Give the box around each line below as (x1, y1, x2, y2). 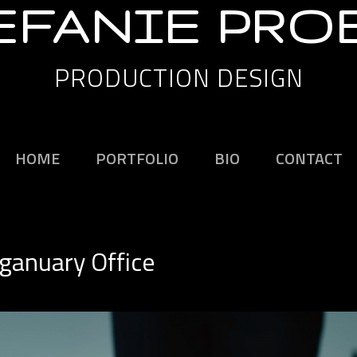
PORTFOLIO (95, 146, 178, 171)
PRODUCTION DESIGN (53, 59, 304, 96)
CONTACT (275, 146, 343, 171)
